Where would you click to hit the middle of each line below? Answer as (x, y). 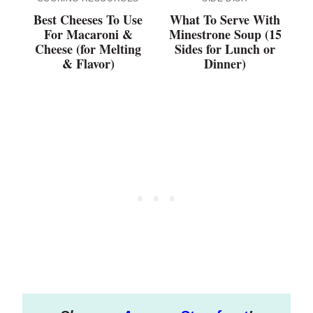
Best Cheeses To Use (88, 20)
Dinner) (225, 64)
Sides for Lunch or (225, 49)
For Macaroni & (88, 35)
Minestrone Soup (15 (225, 35)
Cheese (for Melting (88, 49)
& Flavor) (88, 64)
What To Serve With (225, 20)
